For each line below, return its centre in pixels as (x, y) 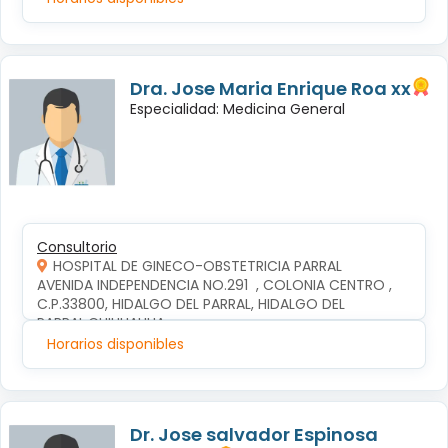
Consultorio (77, 247)
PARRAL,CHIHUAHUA (101, 323)
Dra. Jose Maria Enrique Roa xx (270, 89)
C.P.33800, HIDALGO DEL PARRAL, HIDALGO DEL (193, 304)
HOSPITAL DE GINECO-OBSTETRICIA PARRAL (197, 266)
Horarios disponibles (115, 344)
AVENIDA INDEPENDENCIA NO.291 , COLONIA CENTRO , (216, 285)
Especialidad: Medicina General (237, 109)
